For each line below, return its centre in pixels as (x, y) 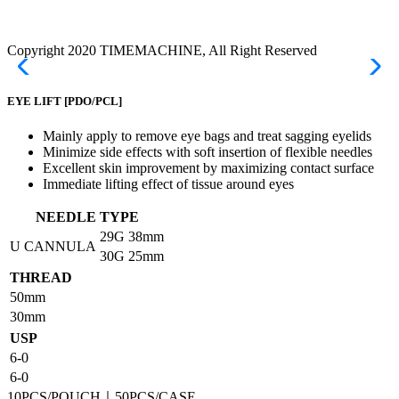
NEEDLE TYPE (87, 217)
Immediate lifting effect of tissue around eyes (168, 184)
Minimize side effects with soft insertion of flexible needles (208, 152)
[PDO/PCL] (93, 102)
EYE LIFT (36, 102)
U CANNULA (53, 247)
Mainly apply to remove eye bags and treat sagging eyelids (207, 136)
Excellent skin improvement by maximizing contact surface (208, 168)
